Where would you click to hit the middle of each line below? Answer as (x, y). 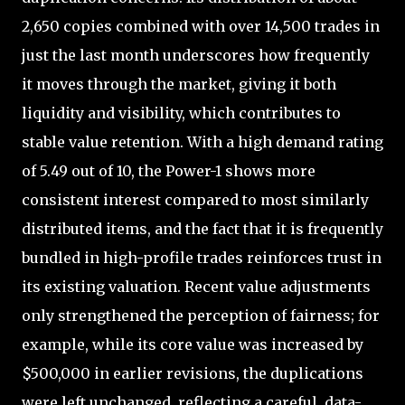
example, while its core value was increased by (193, 344)
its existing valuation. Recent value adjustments (196, 286)
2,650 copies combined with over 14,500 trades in (201, 26)
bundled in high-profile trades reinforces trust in (202, 257)
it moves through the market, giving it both (179, 84)
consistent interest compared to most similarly (195, 199)
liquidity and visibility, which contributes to (181, 113)
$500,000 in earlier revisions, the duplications (193, 373)
